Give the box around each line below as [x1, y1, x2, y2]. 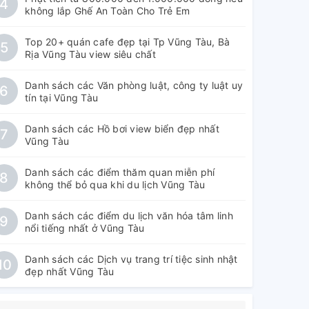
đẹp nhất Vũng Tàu [25, 266, 114, 277]
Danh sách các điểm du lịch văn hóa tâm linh [25, 210, 233, 221]
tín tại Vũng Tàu [25, 92, 98, 103]
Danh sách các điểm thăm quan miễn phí [25, 166, 215, 178]
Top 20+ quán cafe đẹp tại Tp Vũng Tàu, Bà [25, 36, 230, 48]
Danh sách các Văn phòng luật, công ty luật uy [25, 79, 243, 91]
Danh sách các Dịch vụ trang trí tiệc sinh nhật [25, 253, 238, 265]
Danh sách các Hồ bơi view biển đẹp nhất [25, 123, 219, 134]
